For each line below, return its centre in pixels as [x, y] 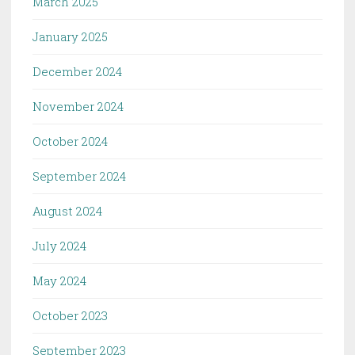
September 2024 [79, 176]
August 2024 [67, 211]
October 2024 [70, 141]
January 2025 [70, 37]
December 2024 [77, 72]
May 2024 [59, 281]
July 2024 [59, 246]
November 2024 [78, 107]
